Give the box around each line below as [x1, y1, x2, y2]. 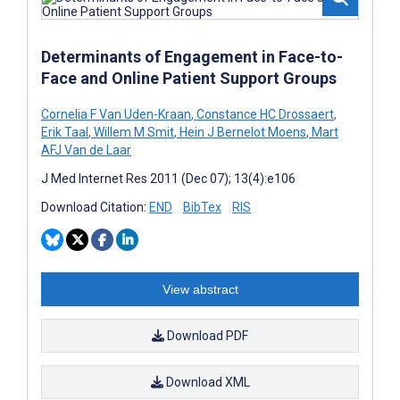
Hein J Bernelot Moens [177, 124, 306, 139]
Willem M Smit [91, 124, 174, 139]
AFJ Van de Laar [41, 142, 131, 157]
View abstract [162, 281, 238, 296]
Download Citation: [41, 199, 149, 214]
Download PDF [164, 328, 248, 343]
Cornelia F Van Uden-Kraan [41, 106, 191, 121]
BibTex [183, 199, 221, 214]
